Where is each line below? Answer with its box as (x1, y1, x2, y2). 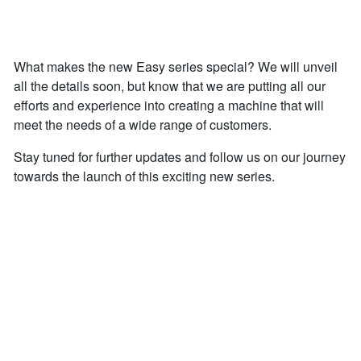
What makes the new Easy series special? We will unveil (14, 56, 338, 76)
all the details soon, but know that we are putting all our (14, 76, 326, 95)
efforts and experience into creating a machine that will (14, 95, 324, 114)
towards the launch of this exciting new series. (14, 166, 275, 185)
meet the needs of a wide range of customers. (14, 114, 272, 134)
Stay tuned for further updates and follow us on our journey (14, 147, 346, 166)
